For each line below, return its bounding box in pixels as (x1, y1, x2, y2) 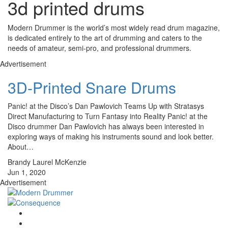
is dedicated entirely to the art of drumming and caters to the (8, 33, 202, 43)
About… (8, 141, 34, 152)
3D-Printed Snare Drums (8, 76, 176, 99)
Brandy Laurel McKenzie (8, 157, 87, 167)
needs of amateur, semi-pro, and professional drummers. (8, 43, 191, 53)
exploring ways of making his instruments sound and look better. (8, 131, 214, 142)
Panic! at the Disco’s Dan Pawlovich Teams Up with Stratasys (8, 101, 204, 111)
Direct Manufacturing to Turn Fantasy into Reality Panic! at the (8, 111, 208, 122)
